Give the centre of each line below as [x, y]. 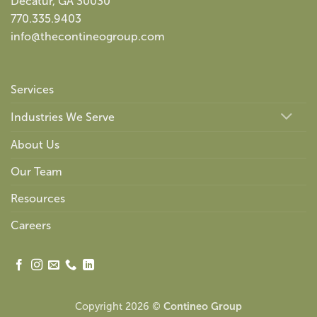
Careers [31, 226]
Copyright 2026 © [119, 307]
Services [32, 90]
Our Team [36, 172]
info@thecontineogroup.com [88, 36]
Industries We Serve [63, 117]
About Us [35, 145]
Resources [38, 199]
